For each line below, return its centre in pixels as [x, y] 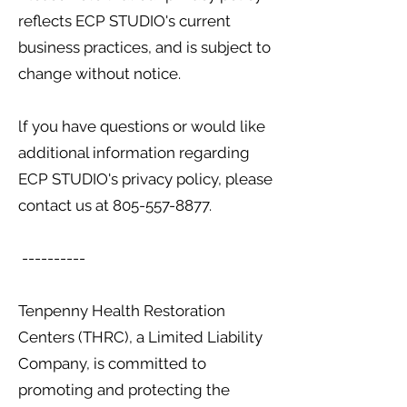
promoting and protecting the [124, 390]
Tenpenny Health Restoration [122, 311]
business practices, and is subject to [144, 47]
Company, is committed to [112, 363]
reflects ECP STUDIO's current [124, 21]
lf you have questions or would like [142, 126]
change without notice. [99, 74]
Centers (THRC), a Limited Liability [140, 337]
